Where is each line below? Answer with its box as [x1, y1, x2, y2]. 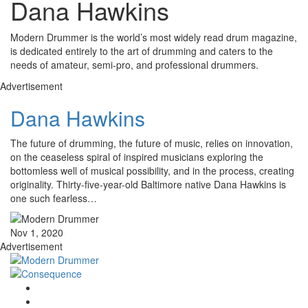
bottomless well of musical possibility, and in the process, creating [10, 164, 294, 178]
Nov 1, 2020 [10, 225, 63, 240]
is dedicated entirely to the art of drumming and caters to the [10, 44, 273, 58]
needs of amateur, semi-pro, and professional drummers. [10, 58, 258, 72]
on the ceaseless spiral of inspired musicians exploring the [10, 150, 263, 164]
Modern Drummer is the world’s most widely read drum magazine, [10, 30, 297, 45]
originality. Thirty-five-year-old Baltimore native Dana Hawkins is [10, 177, 286, 192]
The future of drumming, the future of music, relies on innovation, [10, 136, 293, 151]
